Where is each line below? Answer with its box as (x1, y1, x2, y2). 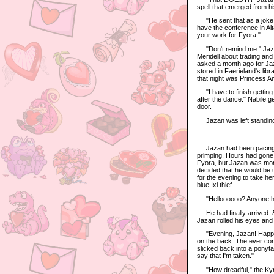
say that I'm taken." (197, 252, 254, 260)
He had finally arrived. (197, 209, 272, 217)
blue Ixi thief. (197, 181, 234, 189)
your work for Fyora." (197, 31, 261, 39)
